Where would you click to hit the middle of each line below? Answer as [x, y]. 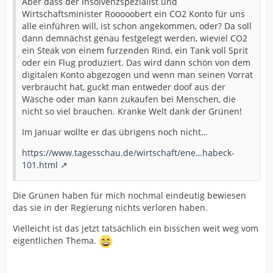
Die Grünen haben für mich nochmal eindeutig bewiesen [129, 195]
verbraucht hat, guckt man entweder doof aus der [124, 87]
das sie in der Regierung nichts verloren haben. [110, 207]
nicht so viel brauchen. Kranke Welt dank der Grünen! [132, 111]
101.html [40, 165]
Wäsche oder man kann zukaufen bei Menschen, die [129, 99]
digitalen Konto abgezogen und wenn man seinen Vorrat [137, 74]
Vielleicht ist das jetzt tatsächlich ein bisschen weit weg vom [136, 228]
